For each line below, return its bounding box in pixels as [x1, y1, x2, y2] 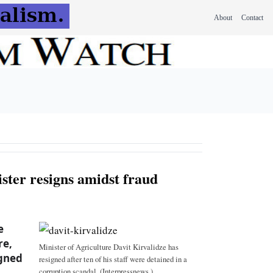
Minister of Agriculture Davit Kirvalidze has [39, 241, 179, 252]
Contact [241, 13, 263, 22]
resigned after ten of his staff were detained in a [39, 253, 187, 264]
